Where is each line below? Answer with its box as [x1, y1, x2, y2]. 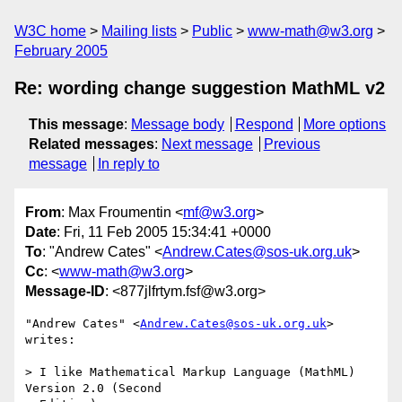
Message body [131, 117, 224, 132]
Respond [234, 117, 293, 132]
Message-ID [25, 284, 105, 300]
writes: [25, 333, 75, 347]
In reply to [97, 156, 160, 171]
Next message [162, 136, 253, 152]
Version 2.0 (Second [25, 381, 162, 396]
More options [303, 117, 387, 132]
